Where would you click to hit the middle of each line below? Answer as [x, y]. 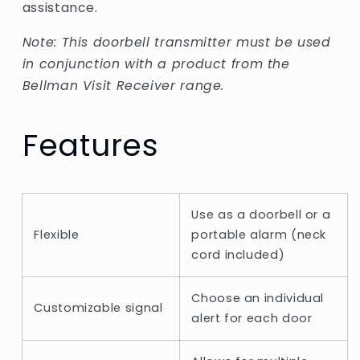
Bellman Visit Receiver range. [123, 86]
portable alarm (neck [259, 235]
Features [90, 145]
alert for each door [252, 319]
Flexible [57, 235]
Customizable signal [98, 308]
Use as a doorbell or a [261, 215]
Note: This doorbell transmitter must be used [176, 43]
